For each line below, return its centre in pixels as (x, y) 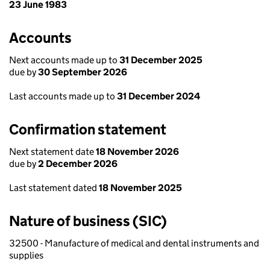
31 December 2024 (159, 96)
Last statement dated (54, 188)
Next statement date (52, 152)
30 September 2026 (83, 72)
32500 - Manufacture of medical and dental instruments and (134, 243)
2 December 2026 (78, 164)
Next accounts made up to (64, 60)
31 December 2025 (161, 60)
